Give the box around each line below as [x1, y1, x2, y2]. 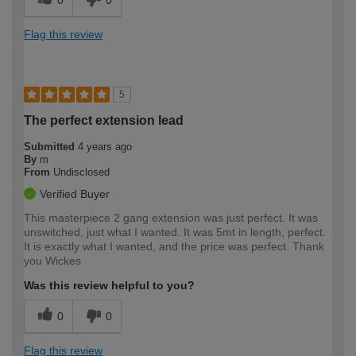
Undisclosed [53, 165, 110, 178]
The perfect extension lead [24, 113, 184, 127]
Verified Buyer [40, 187, 110, 200]
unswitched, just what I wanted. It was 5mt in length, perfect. [24, 225, 326, 238]
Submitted [24, 140, 78, 153]
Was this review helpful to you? [24, 278, 195, 292]
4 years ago [78, 140, 132, 153]
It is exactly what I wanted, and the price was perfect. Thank [24, 239, 324, 253]
